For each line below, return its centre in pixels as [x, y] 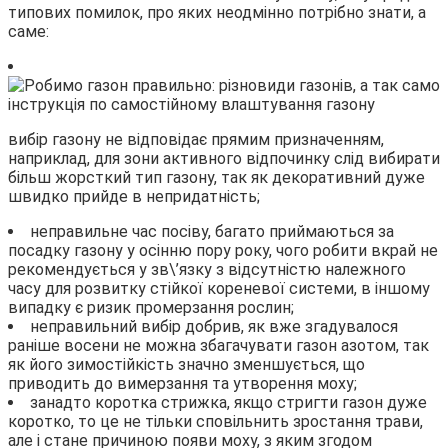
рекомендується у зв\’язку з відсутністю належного [207, 269]
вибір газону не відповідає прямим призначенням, [196, 139]
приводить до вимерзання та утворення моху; [182, 383]
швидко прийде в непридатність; [134, 196]
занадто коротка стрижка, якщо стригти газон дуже [228, 402]
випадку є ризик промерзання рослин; [151, 307]
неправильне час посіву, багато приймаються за [212, 231]
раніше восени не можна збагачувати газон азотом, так [218, 345]
